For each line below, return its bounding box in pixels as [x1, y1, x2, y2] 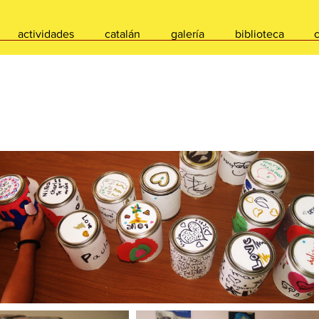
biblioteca [234, 28, 284, 40]
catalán [104, 28, 140, 40]
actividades [17, 28, 74, 40]
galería [170, 28, 204, 40]
